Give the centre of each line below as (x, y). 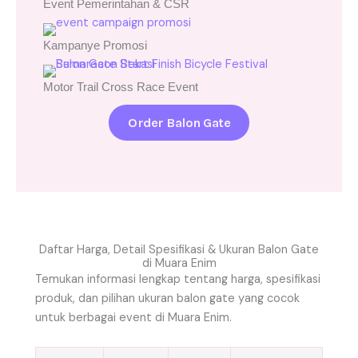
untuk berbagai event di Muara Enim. (133, 318)
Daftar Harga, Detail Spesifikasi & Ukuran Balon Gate (179, 250)
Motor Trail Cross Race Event (121, 88)
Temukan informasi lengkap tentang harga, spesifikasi (178, 280)
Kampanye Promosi (95, 46)
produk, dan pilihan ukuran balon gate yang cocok (167, 299)
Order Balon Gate (179, 123)
